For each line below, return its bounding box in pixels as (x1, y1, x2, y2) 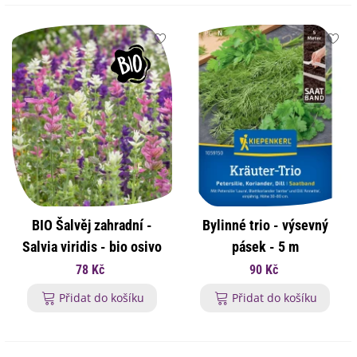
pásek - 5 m (231, 238, 299, 256)
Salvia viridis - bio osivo (22, 238, 162, 256)
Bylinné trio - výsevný (202, 217, 328, 234)
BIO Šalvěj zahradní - (31, 217, 152, 234)
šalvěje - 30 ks (49, 260, 134, 277)
